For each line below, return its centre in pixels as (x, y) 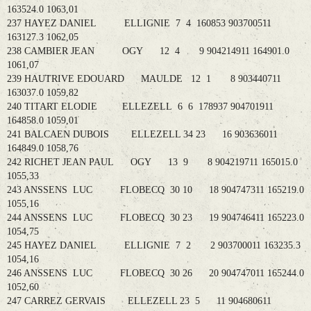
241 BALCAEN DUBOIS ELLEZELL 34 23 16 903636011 (142, 135)
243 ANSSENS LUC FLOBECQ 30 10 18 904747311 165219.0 (155, 190)
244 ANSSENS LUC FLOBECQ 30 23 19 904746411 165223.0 (155, 218)
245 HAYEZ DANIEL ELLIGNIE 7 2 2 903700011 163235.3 (154, 246)
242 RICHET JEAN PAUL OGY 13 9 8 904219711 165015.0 (152, 162)
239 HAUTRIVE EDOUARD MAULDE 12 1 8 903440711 (144, 79)
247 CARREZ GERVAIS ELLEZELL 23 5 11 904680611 (139, 301)
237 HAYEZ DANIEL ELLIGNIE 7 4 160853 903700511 (139, 24)
